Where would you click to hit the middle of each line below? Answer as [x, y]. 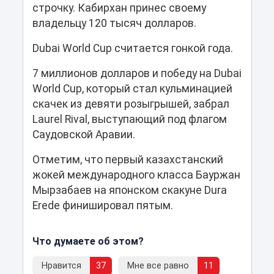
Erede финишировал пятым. [102, 205]
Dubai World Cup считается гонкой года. [132, 48]
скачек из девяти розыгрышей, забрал [131, 104]
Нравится [61, 265]
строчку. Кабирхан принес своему [119, 8]
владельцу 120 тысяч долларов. [114, 23]
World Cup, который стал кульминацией [132, 88]
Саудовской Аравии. [83, 134]
